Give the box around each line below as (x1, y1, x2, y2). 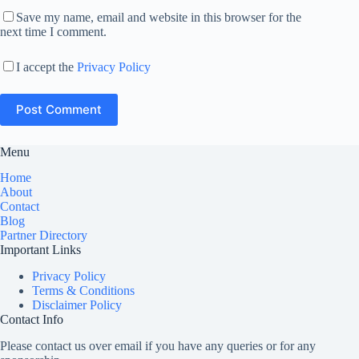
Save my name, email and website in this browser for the (16, 10, 301, 24)
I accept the (16, 59, 77, 74)
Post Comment (16, 102, 102, 118)
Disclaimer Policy (32, 298, 122, 313)
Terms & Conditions (32, 284, 135, 298)
